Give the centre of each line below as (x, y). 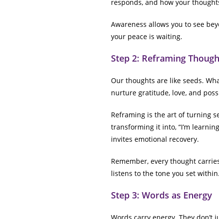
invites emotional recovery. (155, 139)
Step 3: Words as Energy (162, 195)
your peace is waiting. (147, 36)
